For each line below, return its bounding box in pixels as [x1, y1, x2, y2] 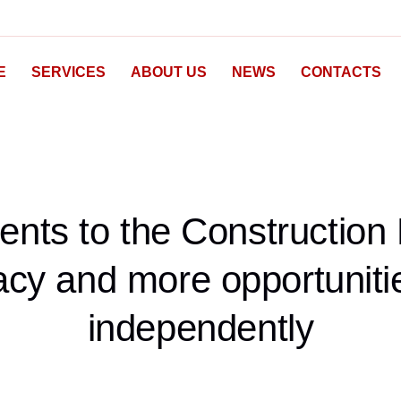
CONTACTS [300, 64, 381, 80]
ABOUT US [130, 64, 207, 80]
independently [87, 307, 314, 349]
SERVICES [30, 64, 106, 80]
